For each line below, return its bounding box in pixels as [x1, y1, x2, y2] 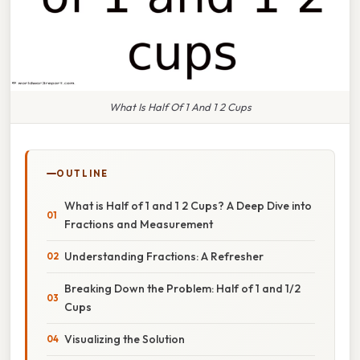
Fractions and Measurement [64, 216, 213, 231]
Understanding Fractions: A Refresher [64, 248, 264, 264]
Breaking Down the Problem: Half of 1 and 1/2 [64, 280, 301, 296]
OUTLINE [56, 167, 108, 179]
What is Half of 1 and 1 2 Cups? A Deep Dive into [64, 198, 312, 213]
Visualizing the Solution [64, 331, 185, 346]
